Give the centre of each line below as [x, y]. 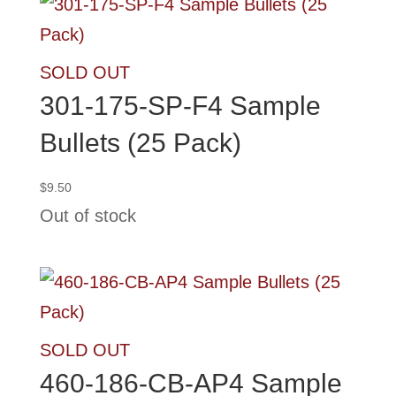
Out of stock [88, 216]
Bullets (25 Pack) [140, 143]
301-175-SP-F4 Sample [180, 106]
